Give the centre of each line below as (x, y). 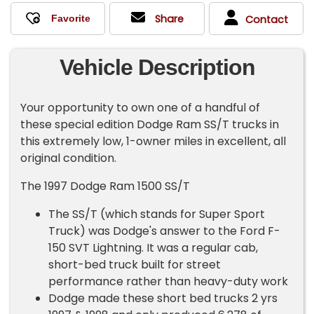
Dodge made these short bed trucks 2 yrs (163, 299)
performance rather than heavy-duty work (169, 282)
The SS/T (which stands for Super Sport (157, 214)
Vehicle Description (157, 68)
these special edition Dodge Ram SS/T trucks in (150, 125)
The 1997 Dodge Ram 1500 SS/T (105, 186)
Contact (266, 19)
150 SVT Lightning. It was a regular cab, (153, 248)
